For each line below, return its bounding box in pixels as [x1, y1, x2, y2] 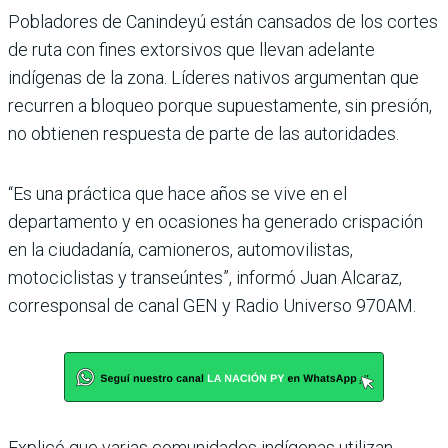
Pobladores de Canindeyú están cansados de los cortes [8, 10, 438, 32]
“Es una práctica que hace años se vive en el [8, 182, 347, 204]
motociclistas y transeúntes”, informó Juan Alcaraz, [8, 266, 402, 288]
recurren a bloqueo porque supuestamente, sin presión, [8, 94, 432, 116]
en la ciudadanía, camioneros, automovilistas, [8, 238, 353, 260]
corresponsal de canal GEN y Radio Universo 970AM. [8, 294, 416, 316]
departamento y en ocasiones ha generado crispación [8, 210, 423, 232]
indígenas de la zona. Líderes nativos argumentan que [8, 66, 419, 88]
